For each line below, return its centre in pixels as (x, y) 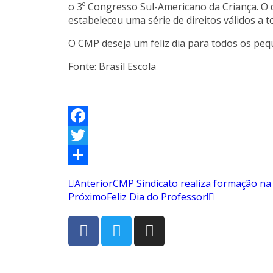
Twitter (85, 155)
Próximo (87, 197)
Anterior (94, 183)
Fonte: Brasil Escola (112, 66)
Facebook (90, 135)
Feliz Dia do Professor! (158, 197)
